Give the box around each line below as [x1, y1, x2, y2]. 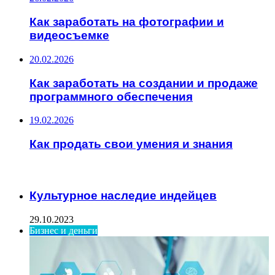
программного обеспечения [29, 90, 193, 103]
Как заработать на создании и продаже [29, 76, 258, 90]
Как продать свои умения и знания [29, 137, 233, 150]
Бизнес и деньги [29, 225, 98, 236]
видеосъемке [29, 29, 109, 42]
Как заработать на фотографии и [29, 15, 224, 29]
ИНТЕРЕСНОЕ [5, 163, 71, 177]
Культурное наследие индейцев [29, 189, 217, 203]
